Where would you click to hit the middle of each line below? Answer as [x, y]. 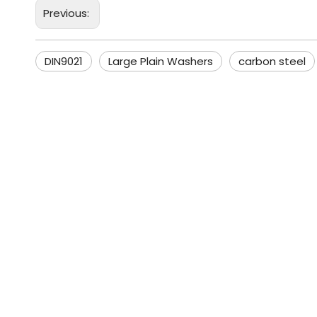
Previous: [68, 13]
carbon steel [272, 61]
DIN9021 [64, 61]
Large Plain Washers [161, 61]
